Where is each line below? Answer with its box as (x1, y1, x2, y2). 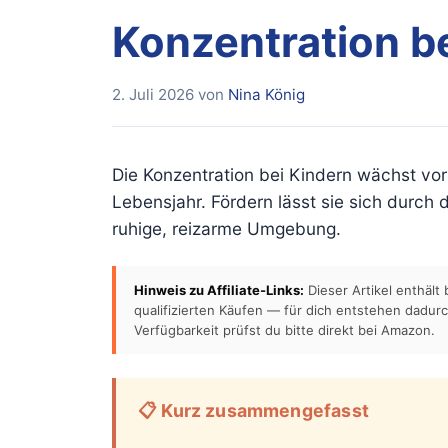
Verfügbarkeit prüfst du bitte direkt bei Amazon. (134, 322, 435, 339)
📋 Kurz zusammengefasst (138, 400, 369, 422)
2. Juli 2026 (112, 84, 194, 104)
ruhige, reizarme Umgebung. (112, 218, 341, 240)
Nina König (228, 84, 305, 104)
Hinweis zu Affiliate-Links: (134, 282, 304, 299)
